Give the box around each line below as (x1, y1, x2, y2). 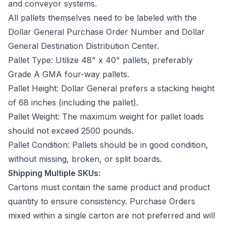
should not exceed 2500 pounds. (8, 125, 136, 136)
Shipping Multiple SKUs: (8, 167, 102, 178)
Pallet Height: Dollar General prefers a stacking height (8, 83, 214, 93)
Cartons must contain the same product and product (8, 182, 210, 192)
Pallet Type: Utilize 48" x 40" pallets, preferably (8, 54, 193, 65)
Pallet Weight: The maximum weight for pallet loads (8, 111, 204, 122)
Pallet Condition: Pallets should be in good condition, (8, 139, 208, 150)
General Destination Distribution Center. (8, 40, 161, 51)
